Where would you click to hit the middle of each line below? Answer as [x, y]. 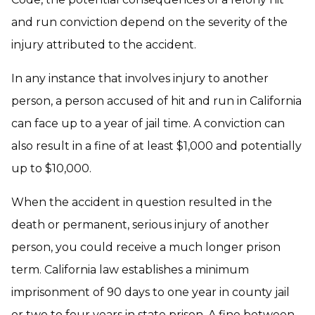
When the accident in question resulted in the [142, 202]
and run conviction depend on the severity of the [149, 22]
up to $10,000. [51, 168]
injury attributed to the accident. [104, 45]
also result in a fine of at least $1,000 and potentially [156, 146]
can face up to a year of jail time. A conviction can [148, 123]
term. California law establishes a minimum [130, 270]
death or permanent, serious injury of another [140, 225]
